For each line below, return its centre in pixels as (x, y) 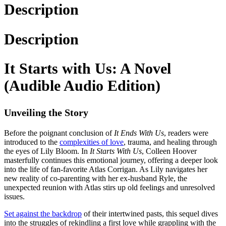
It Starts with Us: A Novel (88, 69)
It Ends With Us (139, 133)
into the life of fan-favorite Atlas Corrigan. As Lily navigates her (106, 169)
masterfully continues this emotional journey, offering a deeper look (111, 160)
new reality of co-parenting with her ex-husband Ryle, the (96, 179)
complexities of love (92, 142)
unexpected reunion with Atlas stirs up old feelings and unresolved (109, 188)
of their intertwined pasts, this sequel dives (150, 214)
